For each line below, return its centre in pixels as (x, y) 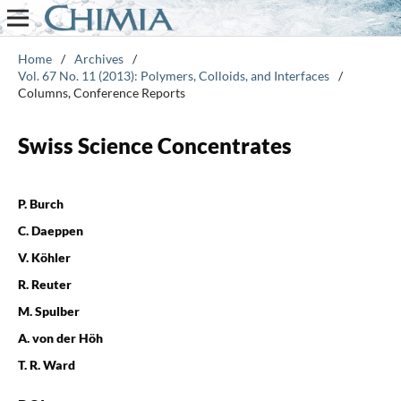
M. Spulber (48, 311)
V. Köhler (44, 257)
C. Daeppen (50, 230)
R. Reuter (44, 284)
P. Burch (40, 203)
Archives (98, 58)
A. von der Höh (60, 337)
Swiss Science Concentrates (154, 145)
